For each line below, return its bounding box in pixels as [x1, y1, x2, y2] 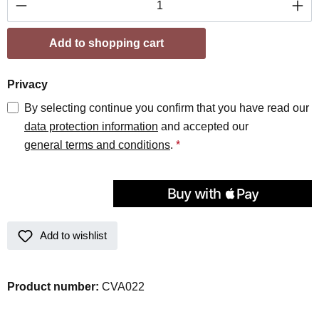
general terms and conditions [24, 139, 170, 151]
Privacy [7, 78, 48, 90]
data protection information [24, 120, 158, 132]
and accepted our [158, 120, 251, 132]
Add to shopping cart [48, 37, 164, 49]
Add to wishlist [40, 229, 107, 241]
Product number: [7, 281, 102, 293]
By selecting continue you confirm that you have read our [24, 102, 312, 114]
